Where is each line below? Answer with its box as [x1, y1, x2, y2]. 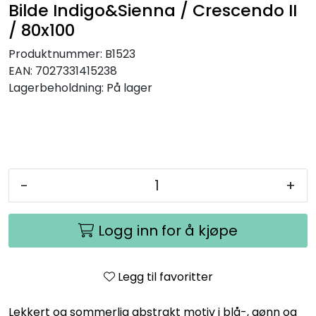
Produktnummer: [8, 46, 102, 63]
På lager [107, 80, 152, 97]
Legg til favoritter [117, 269, 213, 286]
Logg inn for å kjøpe [98, 221, 238, 241]
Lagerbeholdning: [8, 80, 104, 97]
